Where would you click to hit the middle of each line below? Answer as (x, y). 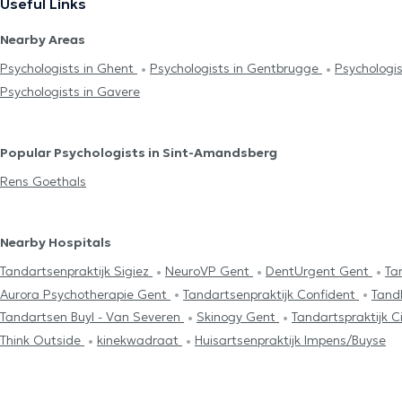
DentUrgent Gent (319, 271)
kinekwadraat (140, 340)
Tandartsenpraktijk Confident (271, 294)
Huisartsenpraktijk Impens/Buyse (290, 340)
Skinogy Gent (238, 317)
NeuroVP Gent (209, 271)
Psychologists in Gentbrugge (236, 69)
